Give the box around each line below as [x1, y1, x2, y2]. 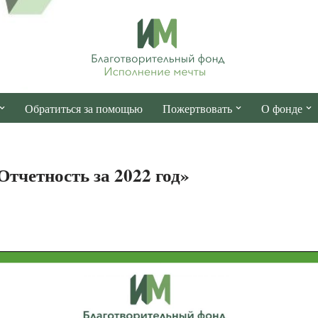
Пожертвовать [163, 101, 232, 116]
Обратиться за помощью [25, 101, 143, 116]
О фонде [261, 101, 302, 116]
